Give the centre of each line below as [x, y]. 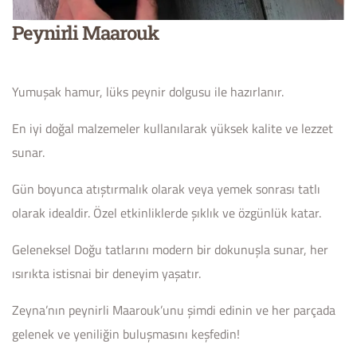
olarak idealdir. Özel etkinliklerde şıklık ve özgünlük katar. [167, 212]
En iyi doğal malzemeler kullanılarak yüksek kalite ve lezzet [173, 128]
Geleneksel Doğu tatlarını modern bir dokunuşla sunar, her [170, 249]
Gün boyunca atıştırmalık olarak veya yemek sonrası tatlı [166, 188]
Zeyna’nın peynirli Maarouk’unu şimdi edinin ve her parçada [174, 310]
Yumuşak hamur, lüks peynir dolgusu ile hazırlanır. [148, 91]
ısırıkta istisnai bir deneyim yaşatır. [106, 273]
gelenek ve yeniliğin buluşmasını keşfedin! [126, 333]
